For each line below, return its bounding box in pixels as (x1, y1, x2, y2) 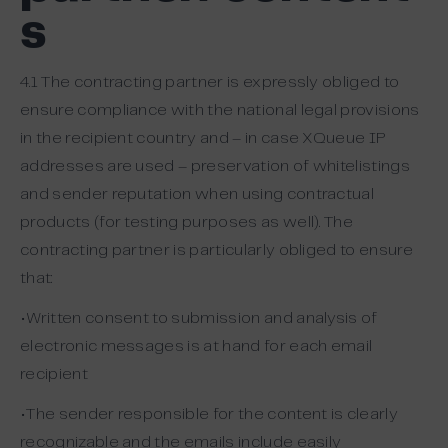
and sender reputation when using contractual (20, 187, 375, 202)
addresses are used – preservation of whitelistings (20, 159, 411, 174)
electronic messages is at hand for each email (20, 339, 373, 354)
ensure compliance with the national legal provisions (20, 103, 420, 118)
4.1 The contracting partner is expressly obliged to (20, 75, 400, 90)
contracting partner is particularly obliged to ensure (20, 243, 413, 258)
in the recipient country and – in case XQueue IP (20, 131, 387, 146)
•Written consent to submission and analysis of (20, 311, 378, 326)
